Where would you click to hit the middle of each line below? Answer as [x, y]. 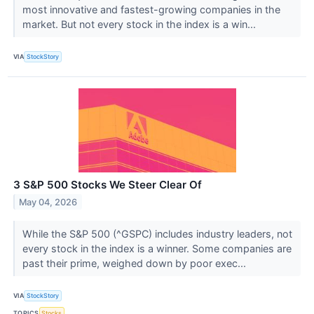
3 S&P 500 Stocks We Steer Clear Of [108, 184]
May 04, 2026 [48, 202]
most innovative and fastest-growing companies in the [151, 9]
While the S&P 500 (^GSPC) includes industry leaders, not [157, 233]
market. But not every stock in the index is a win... [140, 24]
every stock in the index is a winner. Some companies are [157, 248]
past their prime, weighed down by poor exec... [135, 263]
